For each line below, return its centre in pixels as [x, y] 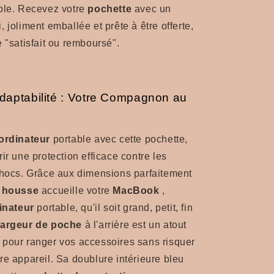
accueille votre [76, 191]
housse [20, 191]
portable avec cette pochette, [119, 139]
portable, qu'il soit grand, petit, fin [113, 208]
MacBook [136, 191]
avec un [152, 9]
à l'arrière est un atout [135, 225]
